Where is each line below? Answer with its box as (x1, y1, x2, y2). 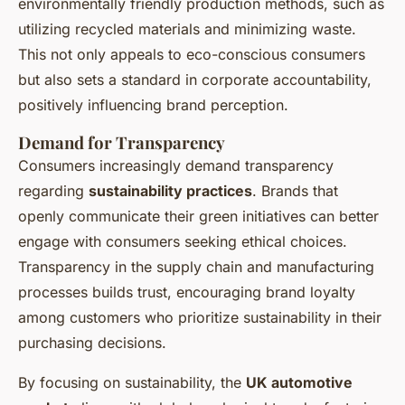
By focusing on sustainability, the (18, 373, 246, 392)
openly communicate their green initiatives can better (18, 207, 379, 226)
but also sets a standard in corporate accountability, (18, 71, 372, 89)
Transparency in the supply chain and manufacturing (18, 258, 374, 277)
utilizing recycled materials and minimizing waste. (18, 20, 356, 39)
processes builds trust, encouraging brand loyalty (18, 283, 355, 302)
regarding (18, 182, 89, 201)
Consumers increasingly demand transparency (18, 156, 334, 175)
